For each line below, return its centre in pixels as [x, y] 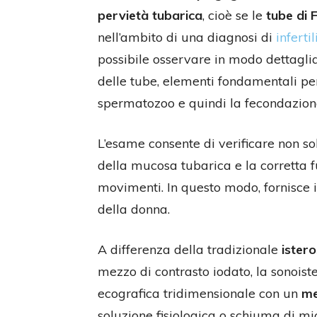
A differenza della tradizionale [190, 249]
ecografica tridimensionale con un [200, 293]
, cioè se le [234, 15]
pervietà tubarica [150, 15]
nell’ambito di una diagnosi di [187, 37]
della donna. [134, 209]
